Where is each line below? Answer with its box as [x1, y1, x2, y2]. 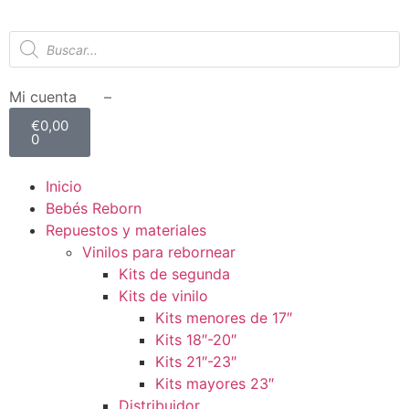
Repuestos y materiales [46, 221, 206, 239]
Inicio [46, 177, 82, 195]
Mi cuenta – [9, 88, 111, 106]
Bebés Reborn [46, 199, 142, 217]
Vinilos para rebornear [82, 243, 236, 261]
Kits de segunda [119, 265, 230, 283]
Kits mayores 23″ [155, 374, 274, 393]
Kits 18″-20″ [155, 330, 236, 349]
